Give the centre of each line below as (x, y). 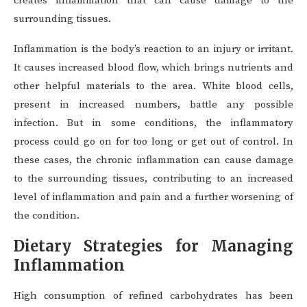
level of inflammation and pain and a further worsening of (153, 197)
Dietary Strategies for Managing (153, 246)
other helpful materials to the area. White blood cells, (153, 86)
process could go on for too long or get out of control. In (153, 142)
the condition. (47, 216)
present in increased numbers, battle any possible (153, 105)
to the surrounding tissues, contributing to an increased (153, 179)
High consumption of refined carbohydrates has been (153, 296)
